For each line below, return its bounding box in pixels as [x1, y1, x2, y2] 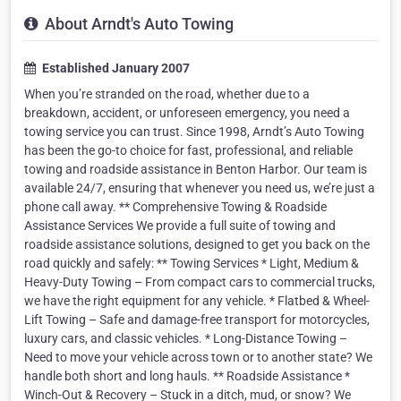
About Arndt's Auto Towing [41, 14, 234, 34]
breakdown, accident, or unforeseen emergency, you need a [24, 106, 350, 121]
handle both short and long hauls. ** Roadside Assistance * [24, 369, 350, 384]
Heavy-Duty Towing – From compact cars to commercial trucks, [24, 275, 375, 290]
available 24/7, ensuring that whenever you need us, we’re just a [24, 181, 375, 196]
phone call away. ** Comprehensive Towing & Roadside [24, 200, 327, 215]
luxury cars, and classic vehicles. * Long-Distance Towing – [24, 331, 347, 346]
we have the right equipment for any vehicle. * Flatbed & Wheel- [24, 294, 370, 309]
